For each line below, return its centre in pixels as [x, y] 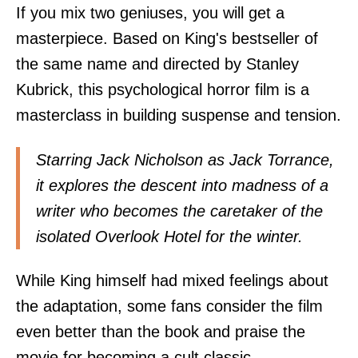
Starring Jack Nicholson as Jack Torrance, [185, 159]
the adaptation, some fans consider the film [169, 306]
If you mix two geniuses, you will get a [150, 13]
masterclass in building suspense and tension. [179, 115]
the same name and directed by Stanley [157, 64]
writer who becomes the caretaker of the [179, 211]
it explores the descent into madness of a [182, 185]
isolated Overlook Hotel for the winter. [169, 236]
